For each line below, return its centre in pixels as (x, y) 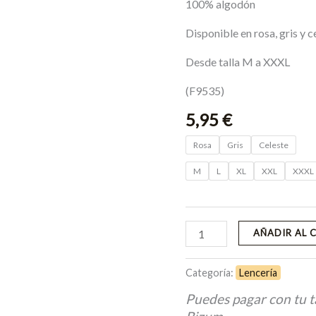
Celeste (274, 145)
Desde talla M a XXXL (238, 62)
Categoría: (211, 273)
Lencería (259, 273)
